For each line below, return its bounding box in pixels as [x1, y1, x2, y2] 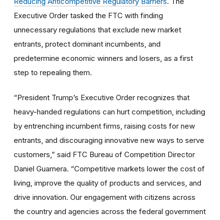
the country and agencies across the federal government [14, 206, 206, 216]
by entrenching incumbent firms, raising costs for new [14, 121, 195, 131]
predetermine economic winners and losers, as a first [14, 53, 193, 63]
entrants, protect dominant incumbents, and [14, 39, 161, 49]
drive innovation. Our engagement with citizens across [14, 192, 195, 202]
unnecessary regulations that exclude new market [14, 25, 181, 34]
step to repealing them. [14, 67, 92, 77]
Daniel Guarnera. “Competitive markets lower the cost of [14, 164, 205, 173]
